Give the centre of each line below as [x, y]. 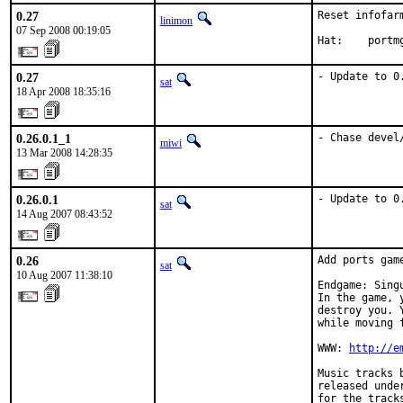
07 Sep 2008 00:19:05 [63, 31]
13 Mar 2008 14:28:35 [64, 153]
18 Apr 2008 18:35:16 [63, 92]
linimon [176, 21]
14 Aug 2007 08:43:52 [64, 214]
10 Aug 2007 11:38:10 [64, 275]
